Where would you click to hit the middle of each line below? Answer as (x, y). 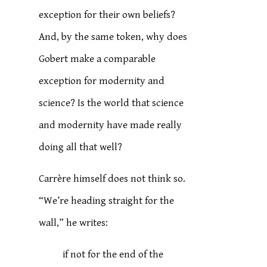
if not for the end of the (113, 254)
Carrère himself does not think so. (112, 179)
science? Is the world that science (111, 103)
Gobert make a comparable (97, 59)
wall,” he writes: (74, 223)
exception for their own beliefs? (107, 15)
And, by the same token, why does (113, 37)
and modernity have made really (111, 125)
